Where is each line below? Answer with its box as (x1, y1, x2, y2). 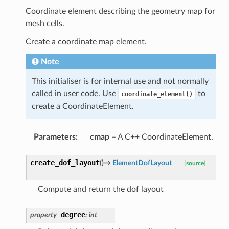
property (30, 211, 57, 219)
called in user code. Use (31, 89, 118, 98)
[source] (184, 160, 206, 166)
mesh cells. (25, 19, 64, 28)
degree (60, 210, 85, 219)
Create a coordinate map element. (25, 37, 147, 46)
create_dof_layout (30, 158, 100, 167)
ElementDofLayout (112, 158, 172, 167)
